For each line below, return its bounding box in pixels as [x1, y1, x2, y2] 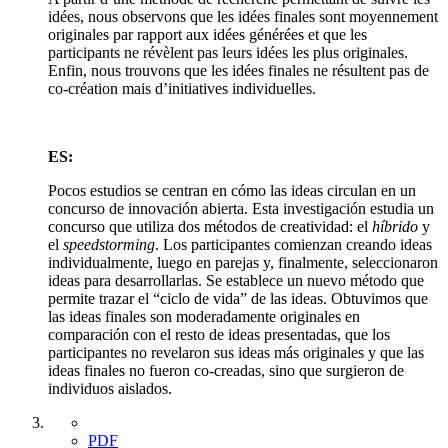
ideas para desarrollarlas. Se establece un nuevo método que [48, 271, 424, 289]
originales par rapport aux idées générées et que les [48, 25, 367, 43]
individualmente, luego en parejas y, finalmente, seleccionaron [48, 253, 438, 271]
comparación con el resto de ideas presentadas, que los [48, 325, 390, 343]
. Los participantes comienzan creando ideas [155, 235, 432, 253]
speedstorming [63, 235, 155, 253]
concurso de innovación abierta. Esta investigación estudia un [48, 199, 434, 217]
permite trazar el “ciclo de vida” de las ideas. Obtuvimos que [48, 289, 428, 307]
